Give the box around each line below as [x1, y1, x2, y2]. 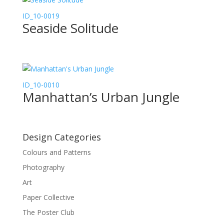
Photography [22, 162, 64, 172]
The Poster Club [22, 207, 74, 217]
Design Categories [22, 130, 101, 143]
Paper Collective [22, 192, 74, 202]
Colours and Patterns [22, 147, 91, 157]
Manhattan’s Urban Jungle [22, 88, 179, 106]
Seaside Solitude [22, 19, 118, 37]
